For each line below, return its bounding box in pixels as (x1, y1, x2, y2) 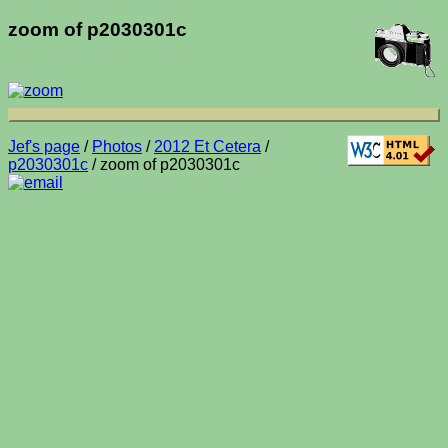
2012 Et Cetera (154, 137, 261, 155)
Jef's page (8, 137, 80, 155)
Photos (92, 137, 142, 155)
